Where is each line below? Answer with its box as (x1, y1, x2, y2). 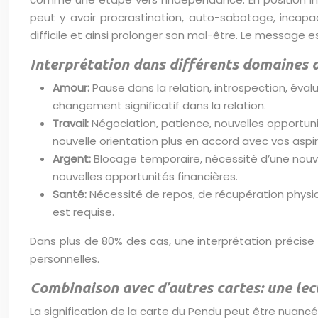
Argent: (53, 151, 94, 166)
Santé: (53, 187, 89, 202)
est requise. (53, 204, 114, 219)
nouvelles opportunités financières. (53, 169, 238, 184)
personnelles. (30, 251, 99, 266)
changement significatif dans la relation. (53, 98, 266, 113)
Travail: (53, 116, 92, 131)
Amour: (53, 80, 92, 95)
